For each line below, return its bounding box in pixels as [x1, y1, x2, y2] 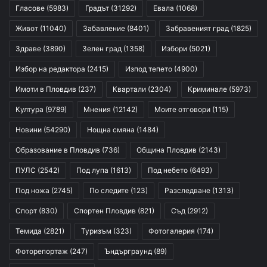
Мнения [83, 105, 111, 114]
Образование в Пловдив [15, 145, 100, 155]
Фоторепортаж [15, 247, 68, 256]
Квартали [113, 85, 146, 94]
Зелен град [82, 44, 122, 54]
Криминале [188, 85, 227, 94]
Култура [15, 105, 44, 114]
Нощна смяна [87, 125, 135, 135]
